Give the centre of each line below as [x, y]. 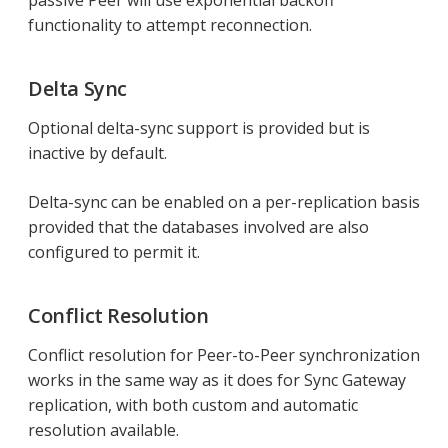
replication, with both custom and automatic [193, 405]
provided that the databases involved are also [198, 227]
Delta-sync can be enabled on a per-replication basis [224, 202]
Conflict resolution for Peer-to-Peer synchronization [224, 355]
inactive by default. [97, 153]
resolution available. [103, 430]
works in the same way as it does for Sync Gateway [217, 380]
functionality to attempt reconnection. [170, 25]
